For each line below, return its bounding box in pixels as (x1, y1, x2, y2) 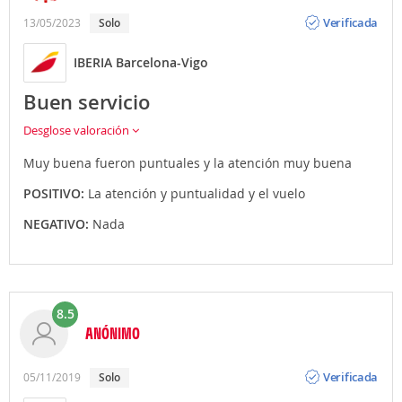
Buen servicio (23, 88, 150, 116)
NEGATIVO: (23, 214, 92, 232)
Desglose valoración (23, 121, 132, 138)
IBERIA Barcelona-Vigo (74, 54, 208, 72)
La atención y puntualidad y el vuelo (88, 184, 305, 202)
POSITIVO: (23, 184, 88, 202)
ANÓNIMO (85, 322, 140, 343)
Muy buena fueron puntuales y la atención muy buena (23, 153, 352, 171)
